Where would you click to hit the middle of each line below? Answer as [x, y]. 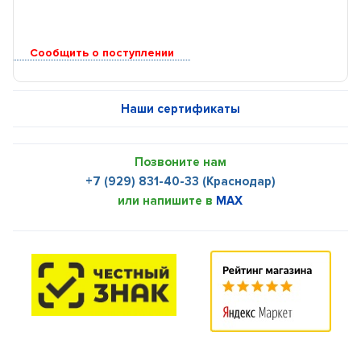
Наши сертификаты [180, 109]
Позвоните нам [180, 162]
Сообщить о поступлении [102, 53]
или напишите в [167, 201]
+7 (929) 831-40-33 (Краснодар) [180, 181]
